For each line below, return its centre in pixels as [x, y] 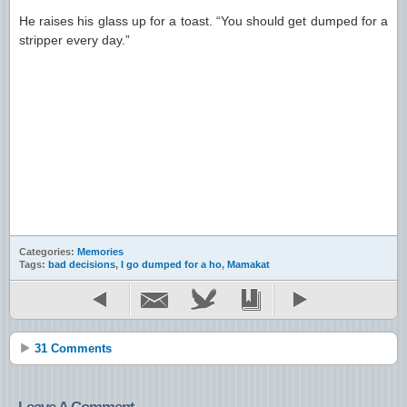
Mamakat [248, 264]
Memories [100, 252]
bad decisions [82, 264]
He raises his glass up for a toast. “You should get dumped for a [203, 21]
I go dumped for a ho [171, 264]
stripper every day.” [74, 40]
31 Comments [73, 348]
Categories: [48, 252]
